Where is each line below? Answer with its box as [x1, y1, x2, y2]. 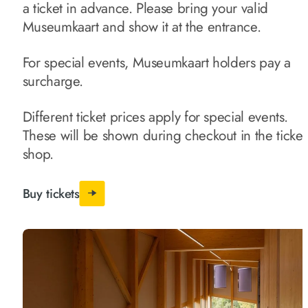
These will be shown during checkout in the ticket [22, 124, 307, 146]
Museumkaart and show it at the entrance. [22, 16, 261, 38]
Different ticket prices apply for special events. [22, 106, 289, 127]
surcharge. [22, 71, 84, 92]
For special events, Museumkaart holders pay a [22, 52, 291, 74]
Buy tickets [22, 184, 80, 203]
